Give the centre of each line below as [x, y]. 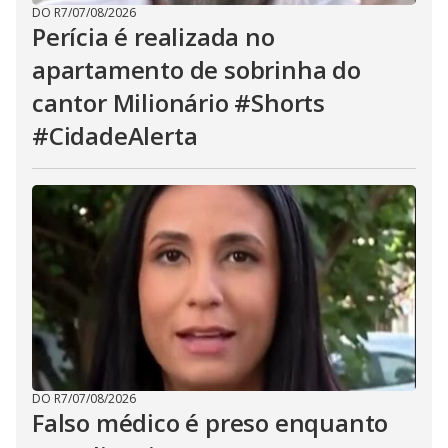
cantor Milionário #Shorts [178, 102]
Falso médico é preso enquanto [210, 422]
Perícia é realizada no [153, 36]
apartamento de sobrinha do [196, 69]
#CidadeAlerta [115, 135]
